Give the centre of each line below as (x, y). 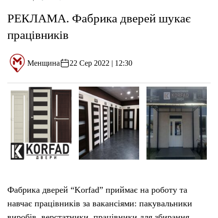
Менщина (44, 63)
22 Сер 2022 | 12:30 (101, 63)
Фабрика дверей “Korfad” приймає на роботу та (97, 190)
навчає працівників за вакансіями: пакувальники (100, 203)
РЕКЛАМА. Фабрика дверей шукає (99, 18)
